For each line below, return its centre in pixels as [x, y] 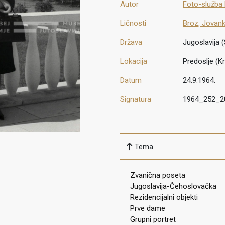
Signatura [136, 100]
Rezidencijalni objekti [164, 198]
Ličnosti [133, 23]
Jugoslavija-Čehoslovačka [173, 187]
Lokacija [134, 62]
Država [131, 42]
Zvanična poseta [158, 176]
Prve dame [148, 209]
